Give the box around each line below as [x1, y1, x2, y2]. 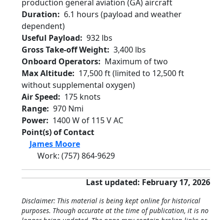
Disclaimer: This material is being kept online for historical [22, 196, 200, 205]
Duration [22, 9, 57, 20]
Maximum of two [105, 56, 168, 67]
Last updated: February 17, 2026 [86, 177, 210, 188]
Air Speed [22, 91, 58, 102]
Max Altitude [22, 68, 72, 79]
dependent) [22, 21, 65, 31]
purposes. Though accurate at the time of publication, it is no [22, 206, 209, 215]
